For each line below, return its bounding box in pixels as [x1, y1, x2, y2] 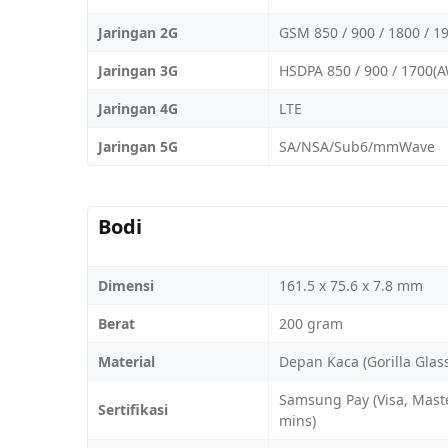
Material [98, 351, 155, 371]
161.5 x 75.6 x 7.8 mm [279, 275, 423, 295]
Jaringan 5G [98, 136, 178, 156]
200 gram [279, 313, 343, 333]
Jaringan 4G [98, 98, 178, 118]
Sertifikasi [98, 399, 168, 419]
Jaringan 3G [98, 60, 178, 80]
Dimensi [98, 275, 154, 295]
